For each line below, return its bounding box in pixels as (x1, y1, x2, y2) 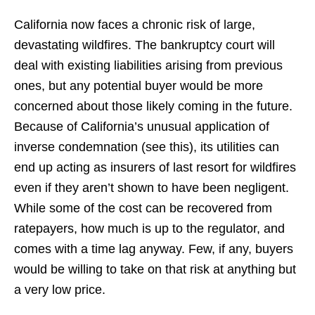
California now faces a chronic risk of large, (14, 18, 255, 32)
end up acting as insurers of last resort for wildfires (14, 160, 296, 174)
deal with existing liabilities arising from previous (14, 58, 283, 72)
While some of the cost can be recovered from (14, 201, 272, 215)
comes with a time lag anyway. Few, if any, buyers (14, 242, 293, 256)
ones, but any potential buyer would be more (14, 79, 263, 93)
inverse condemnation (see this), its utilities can (14, 140, 279, 154)
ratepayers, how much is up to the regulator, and (14, 221, 285, 236)
